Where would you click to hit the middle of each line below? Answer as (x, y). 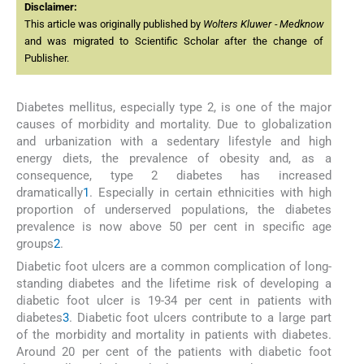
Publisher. (47, 58)
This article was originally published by (114, 24)
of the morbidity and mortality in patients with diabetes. (174, 335)
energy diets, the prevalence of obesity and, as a (174, 159)
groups (35, 244)
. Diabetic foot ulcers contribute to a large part (200, 318)
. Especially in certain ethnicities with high (210, 193)
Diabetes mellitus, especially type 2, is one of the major (174, 108)
